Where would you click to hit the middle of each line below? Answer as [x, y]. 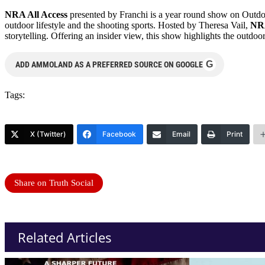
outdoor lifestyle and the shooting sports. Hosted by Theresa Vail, [127, 25]
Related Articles [65, 237]
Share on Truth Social [54, 183]
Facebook [119, 134]
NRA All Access [36, 15]
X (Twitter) [48, 134]
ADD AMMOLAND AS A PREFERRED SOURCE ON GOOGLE [109, 65]
